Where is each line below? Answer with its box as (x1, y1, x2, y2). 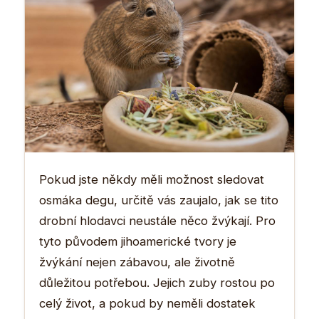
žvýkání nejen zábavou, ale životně (39, 254, 235, 269)
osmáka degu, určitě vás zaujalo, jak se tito (39, 192, 278, 207)
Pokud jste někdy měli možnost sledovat (39, 172, 264, 187)
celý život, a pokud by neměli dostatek (39, 296, 256, 310)
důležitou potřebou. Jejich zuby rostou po (39, 275, 275, 290)
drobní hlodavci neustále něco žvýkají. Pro (39, 213, 276, 228)
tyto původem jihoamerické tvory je (39, 234, 236, 249)
